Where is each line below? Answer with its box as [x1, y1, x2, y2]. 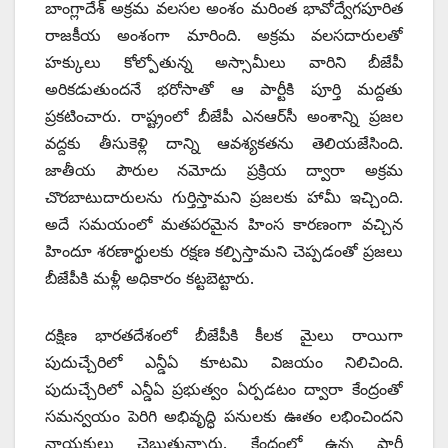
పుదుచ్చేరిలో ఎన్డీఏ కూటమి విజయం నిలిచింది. [45, 351, 403, 372]
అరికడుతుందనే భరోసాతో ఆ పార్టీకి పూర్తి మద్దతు [45, 78, 403, 99]
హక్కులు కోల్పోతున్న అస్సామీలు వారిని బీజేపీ [45, 51, 403, 72]
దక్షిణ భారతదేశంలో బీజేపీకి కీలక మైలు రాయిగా [45, 324, 403, 345]
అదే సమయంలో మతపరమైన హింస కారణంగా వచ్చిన [45, 213, 403, 234]
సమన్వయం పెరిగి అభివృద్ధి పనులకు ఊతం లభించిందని [45, 405, 403, 426]
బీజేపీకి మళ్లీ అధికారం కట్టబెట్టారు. [45, 267, 254, 288]
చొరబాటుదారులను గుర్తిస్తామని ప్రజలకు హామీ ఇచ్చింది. [45, 186, 403, 207]
